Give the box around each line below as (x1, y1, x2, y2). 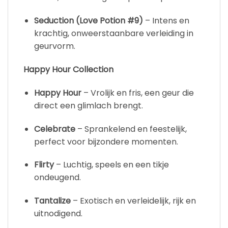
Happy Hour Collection (23, 63, 113, 75)
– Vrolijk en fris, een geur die (81, 87, 194, 99)
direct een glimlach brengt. (34, 99, 143, 111)
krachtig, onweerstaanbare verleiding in (34, 27, 193, 40)
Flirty (34, 159, 54, 171)
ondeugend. (34, 172, 81, 184)
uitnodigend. (34, 208, 82, 220)
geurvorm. (34, 40, 75, 52)
